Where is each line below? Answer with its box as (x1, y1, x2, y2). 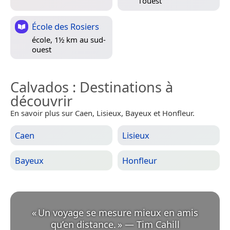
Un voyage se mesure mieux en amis (38, 206, 198, 219)
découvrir (10, 91, 72, 110)
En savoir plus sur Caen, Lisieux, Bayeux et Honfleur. (10, 107, 195, 118)
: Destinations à (69, 77, 173, 97)
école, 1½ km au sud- (32, 34, 106, 45)
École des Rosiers (32, 20, 99, 32)
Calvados (10, 77, 69, 97)
